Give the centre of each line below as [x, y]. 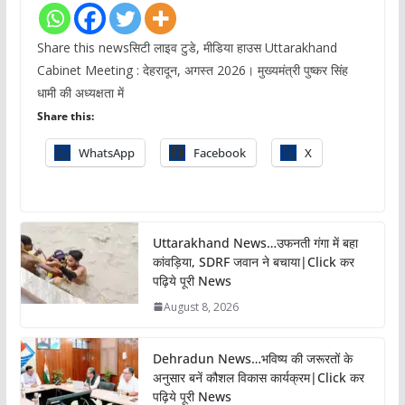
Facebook [219, 152]
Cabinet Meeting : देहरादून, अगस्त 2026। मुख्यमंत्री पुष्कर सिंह [192, 70]
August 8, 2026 [201, 306]
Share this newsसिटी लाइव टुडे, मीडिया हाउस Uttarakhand [187, 47]
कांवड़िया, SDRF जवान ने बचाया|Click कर [253, 261]
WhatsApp [106, 152]
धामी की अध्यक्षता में [80, 92]
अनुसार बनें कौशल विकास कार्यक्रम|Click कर [258, 377]
